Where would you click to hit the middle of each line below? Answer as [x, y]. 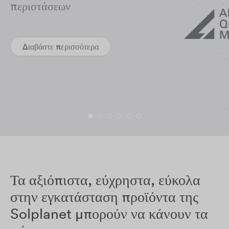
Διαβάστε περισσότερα [61, 47]
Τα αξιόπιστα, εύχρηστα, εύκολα [105, 180]
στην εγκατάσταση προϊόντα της [104, 197]
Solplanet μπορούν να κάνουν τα [109, 214]
